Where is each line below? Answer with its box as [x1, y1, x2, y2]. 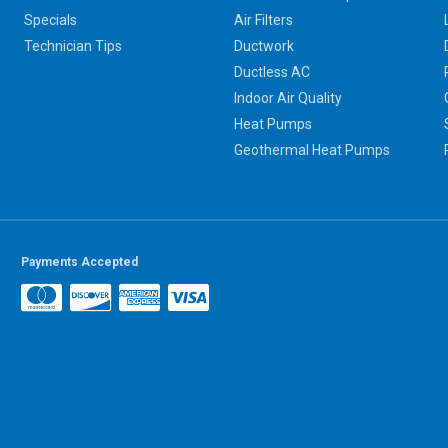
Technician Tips [23, 38, 122, 55]
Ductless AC [233, 64, 310, 81]
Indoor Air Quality [233, 90, 342, 107]
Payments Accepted [20, 255, 138, 270]
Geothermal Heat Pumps [233, 142, 390, 159]
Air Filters [233, 12, 293, 29]
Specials [23, 12, 77, 29]
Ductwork [233, 38, 294, 55]
